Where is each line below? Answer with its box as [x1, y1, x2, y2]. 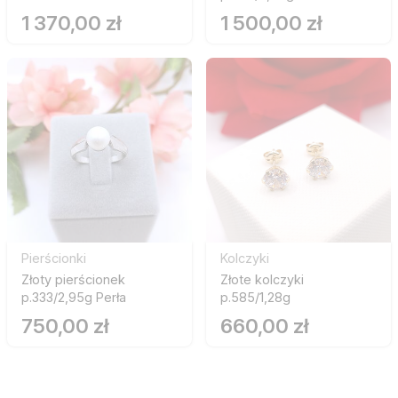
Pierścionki [21, 251, 86, 267]
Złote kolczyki [220, 272, 304, 288]
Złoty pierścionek [21, 272, 125, 288]
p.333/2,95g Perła [21, 290, 126, 306]
